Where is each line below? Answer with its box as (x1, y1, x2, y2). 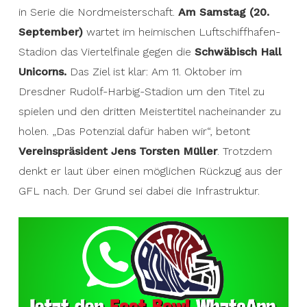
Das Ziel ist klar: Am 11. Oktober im (66, 65, 242, 78)
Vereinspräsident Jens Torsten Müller (18, 145, 217, 158)
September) (18, 25, 86, 38)
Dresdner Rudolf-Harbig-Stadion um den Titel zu (18, 85, 265, 98)
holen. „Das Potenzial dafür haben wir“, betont (18, 125, 250, 138)
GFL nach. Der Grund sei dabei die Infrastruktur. (18, 184, 260, 197)
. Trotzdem (217, 145, 272, 158)
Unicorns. (18, 65, 66, 78)
